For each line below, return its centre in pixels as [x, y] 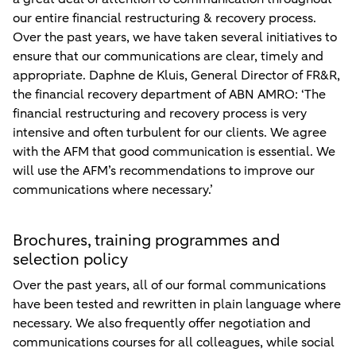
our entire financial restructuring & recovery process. [164, 19]
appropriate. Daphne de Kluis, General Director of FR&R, [176, 76]
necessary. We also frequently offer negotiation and [162, 324]
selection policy [70, 260]
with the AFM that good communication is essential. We [174, 152]
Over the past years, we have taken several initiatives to [175, 38]
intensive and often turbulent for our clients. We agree [170, 133]
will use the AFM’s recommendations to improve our [164, 171]
